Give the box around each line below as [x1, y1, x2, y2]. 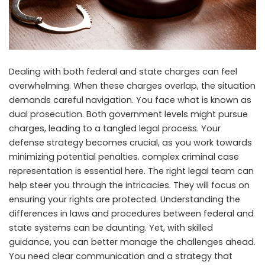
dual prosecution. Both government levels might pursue [9, 108, 248, 120]
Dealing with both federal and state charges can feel [9, 65, 237, 77]
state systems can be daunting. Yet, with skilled [9, 221, 213, 234]
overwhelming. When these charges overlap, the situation [9, 79, 256, 92]
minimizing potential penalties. [9, 150, 142, 163]
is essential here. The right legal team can [73, 164, 254, 177]
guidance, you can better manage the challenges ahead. [9, 235, 256, 248]
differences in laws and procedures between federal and [9, 207, 254, 219]
